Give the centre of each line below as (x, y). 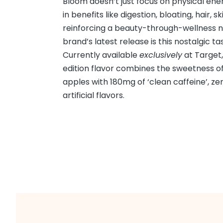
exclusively (161, 55)
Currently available (101, 55)
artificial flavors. (94, 95)
